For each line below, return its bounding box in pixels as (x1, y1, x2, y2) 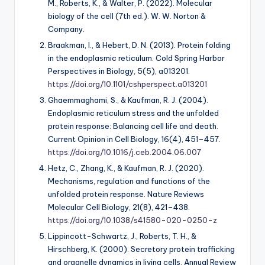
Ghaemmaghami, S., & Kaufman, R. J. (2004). (48, 95, 208, 105)
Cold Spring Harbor (156, 53, 225, 63)
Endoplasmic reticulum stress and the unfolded (48, 108, 219, 118)
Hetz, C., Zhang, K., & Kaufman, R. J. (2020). (48, 163, 204, 173)
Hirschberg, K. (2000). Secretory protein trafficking (48, 244, 235, 254)
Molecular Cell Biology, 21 (48, 202, 140, 212)
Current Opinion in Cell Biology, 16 (48, 134, 169, 144)
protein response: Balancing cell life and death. (48, 121, 218, 131)
